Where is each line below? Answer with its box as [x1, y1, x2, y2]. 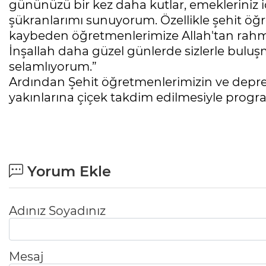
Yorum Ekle [23, 163, 111, 180]
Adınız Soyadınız [9, 204, 106, 218]
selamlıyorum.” [9, 59, 103, 74]
